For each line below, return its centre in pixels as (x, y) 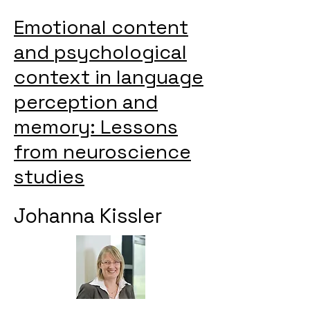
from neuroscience (102, 152)
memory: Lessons (96, 127)
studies (49, 176)
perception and (86, 102)
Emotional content (101, 27)
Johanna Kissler (88, 216)
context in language (109, 77)
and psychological (100, 52)
